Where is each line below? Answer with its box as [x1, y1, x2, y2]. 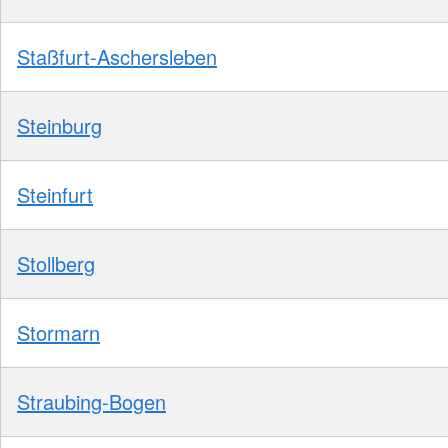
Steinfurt [17, 180, 93, 210]
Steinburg [17, 111, 102, 141]
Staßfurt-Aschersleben [17, 42, 217, 72]
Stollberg [17, 249, 95, 279]
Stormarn [17, 318, 100, 348]
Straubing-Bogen [17, 387, 166, 417]
